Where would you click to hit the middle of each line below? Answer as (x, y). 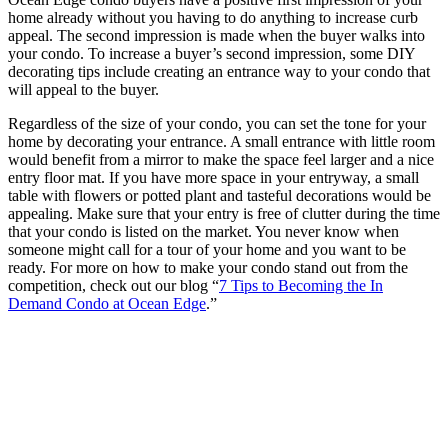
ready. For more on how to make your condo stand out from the (208, 267)
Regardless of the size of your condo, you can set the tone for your (217, 123)
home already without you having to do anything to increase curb (213, 17)
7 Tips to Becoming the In (301, 285)
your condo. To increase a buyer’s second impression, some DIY (211, 53)
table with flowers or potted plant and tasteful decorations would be (219, 195)
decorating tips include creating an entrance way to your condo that (219, 71)
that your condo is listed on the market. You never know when (203, 231)
